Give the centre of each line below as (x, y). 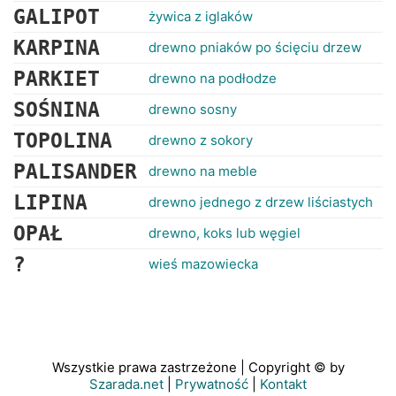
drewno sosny (193, 109)
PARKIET (57, 79)
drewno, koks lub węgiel (225, 233)
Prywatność (212, 384)
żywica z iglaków (201, 16)
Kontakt (283, 384)
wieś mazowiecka (203, 264)
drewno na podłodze (213, 78)
